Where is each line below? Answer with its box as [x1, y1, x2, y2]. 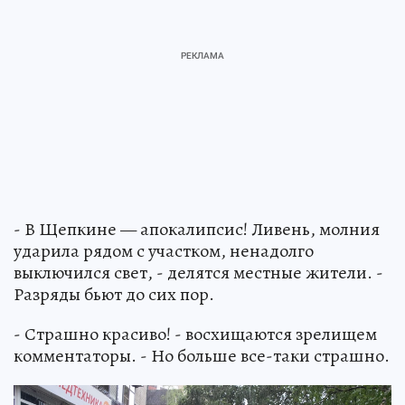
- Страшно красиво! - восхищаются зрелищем [14, 322, 377, 347]
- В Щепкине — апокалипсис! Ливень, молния [14, 217, 380, 242]
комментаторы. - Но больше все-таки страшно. [14, 344, 390, 369]
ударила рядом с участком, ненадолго [14, 239, 314, 264]
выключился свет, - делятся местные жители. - [14, 260, 383, 286]
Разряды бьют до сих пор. [14, 282, 214, 307]
